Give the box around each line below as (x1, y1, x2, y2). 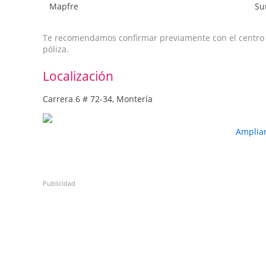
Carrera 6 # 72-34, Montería (43, 93, 153, 104)
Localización (43, 67, 113, 84)
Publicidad (43, 179, 75, 188)
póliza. (43, 43, 69, 55)
